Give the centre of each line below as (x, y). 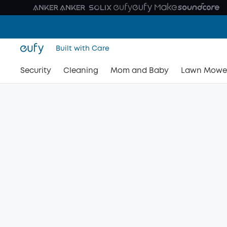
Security (36, 71)
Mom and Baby (140, 71)
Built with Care (83, 49)
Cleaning (81, 71)
